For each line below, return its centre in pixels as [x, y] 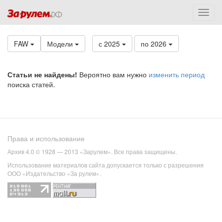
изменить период [177, 74]
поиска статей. [31, 84]
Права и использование [46, 139]
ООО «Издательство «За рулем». [54, 173]
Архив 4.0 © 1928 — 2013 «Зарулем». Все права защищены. [92, 152]
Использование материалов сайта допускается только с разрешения [106, 165]
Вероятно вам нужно [113, 74]
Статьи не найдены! [42, 74]
